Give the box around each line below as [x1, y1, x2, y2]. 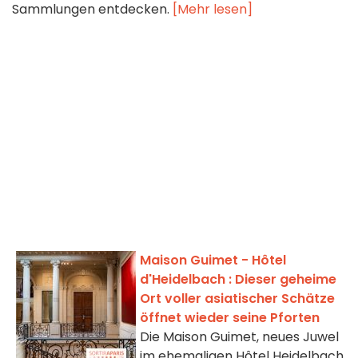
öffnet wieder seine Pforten [140, 308, 320, 328]
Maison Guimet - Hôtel [140, 251, 286, 270]
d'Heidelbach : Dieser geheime [140, 270, 336, 289]
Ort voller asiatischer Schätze [140, 289, 335, 308]
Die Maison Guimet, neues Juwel [140, 328, 339, 347]
